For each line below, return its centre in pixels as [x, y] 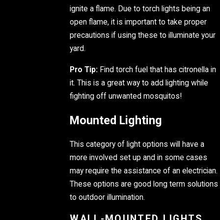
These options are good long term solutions [144, 184]
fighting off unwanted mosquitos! [126, 96]
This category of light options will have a [137, 144]
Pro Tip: [84, 69]
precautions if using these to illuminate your [143, 35]
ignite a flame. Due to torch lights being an [140, 9]
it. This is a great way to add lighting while [139, 83]
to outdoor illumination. [108, 197]
